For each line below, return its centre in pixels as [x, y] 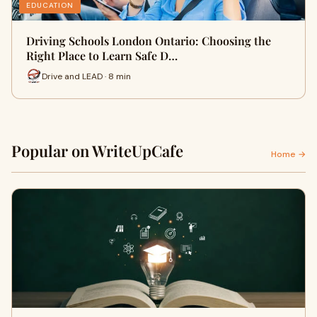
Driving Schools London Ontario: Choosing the [149, 41]
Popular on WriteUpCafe [97, 151]
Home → [288, 154]
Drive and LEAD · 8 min [86, 76]
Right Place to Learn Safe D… [102, 56]
